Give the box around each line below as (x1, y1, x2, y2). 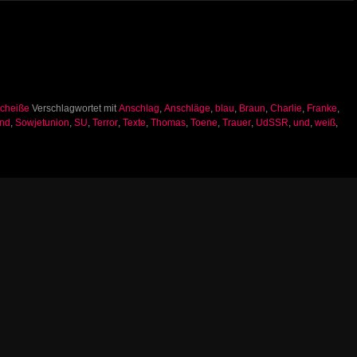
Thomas (151, 116, 186, 128)
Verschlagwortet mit (32, 102, 116, 114)
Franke (307, 102, 337, 114)
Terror (92, 116, 118, 128)
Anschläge (164, 102, 210, 114)
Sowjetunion (15, 116, 69, 128)
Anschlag (119, 102, 159, 114)
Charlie (270, 102, 302, 114)
